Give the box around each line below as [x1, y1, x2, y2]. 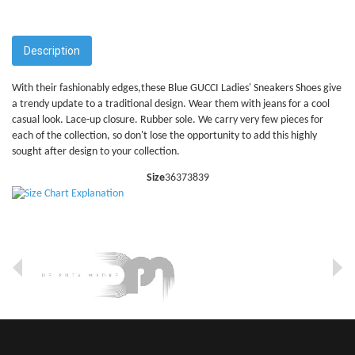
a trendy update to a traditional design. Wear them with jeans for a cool [12, 97, 330, 110]
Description [24, 44, 80, 57]
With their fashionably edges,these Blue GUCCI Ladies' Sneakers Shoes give [12, 82, 342, 94]
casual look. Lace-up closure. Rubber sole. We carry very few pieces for [12, 113, 323, 126]
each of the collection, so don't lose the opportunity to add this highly [12, 129, 317, 142]
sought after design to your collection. [12, 145, 180, 158]
